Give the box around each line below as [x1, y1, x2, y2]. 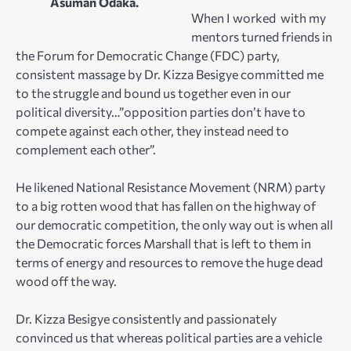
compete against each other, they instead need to [16, 122, 289, 138]
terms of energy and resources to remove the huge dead [16, 254, 323, 270]
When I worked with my [191, 9, 326, 25]
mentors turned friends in [191, 28, 332, 44]
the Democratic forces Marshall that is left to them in [16, 235, 311, 251]
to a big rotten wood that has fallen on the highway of [16, 197, 316, 213]
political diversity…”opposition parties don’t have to [16, 103, 306, 119]
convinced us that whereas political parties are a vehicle [16, 329, 322, 345]
